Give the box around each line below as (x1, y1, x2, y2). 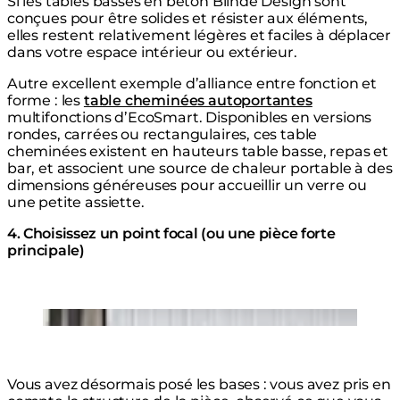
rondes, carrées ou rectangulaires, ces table (7, 126, 318, 144)
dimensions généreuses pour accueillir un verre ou (7, 177, 367, 195)
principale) (7, 242, 85, 260)
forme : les (7, 92, 84, 110)
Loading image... (42, 308, 160, 326)
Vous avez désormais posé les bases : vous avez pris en (7, 376, 391, 394)
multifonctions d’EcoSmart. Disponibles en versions (7, 109, 372, 127)
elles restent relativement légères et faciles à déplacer (7, 27, 392, 45)
